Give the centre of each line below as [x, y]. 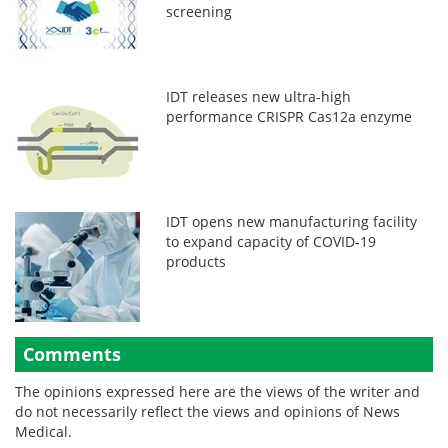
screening [199, 12]
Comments [72, 354]
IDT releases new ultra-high [259, 97]
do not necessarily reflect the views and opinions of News [207, 412]
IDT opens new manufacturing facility [292, 222]
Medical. [43, 432]
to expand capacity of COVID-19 [271, 242]
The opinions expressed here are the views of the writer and [217, 392]
